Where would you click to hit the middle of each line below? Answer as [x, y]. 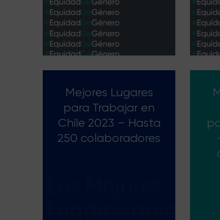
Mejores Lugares [109, 92]
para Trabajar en [109, 108]
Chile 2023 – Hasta [109, 123]
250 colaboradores [109, 138]
